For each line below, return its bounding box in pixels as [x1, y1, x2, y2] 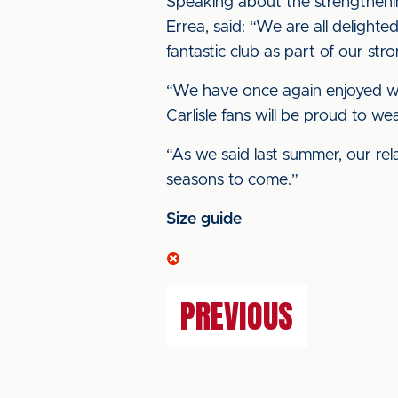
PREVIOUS [180, 292, 293, 340]
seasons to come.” [166, 172, 298, 188]
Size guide [166, 211, 242, 227]
